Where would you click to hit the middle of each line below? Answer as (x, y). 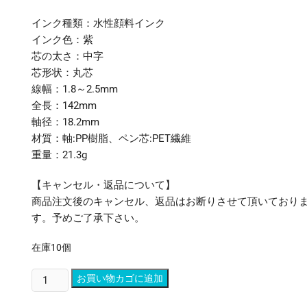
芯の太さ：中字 (67, 56)
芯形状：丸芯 (62, 73)
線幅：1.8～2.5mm (75, 89)
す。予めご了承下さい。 (88, 218)
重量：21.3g (59, 155)
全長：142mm (64, 106)
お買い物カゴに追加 (120, 278)
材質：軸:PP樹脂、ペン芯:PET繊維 (111, 138)
